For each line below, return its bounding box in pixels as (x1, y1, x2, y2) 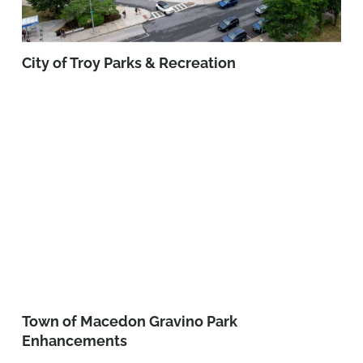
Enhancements (22, 331, 127, 349)
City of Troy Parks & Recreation (22, 54, 236, 72)
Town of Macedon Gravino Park (22, 312, 237, 330)
